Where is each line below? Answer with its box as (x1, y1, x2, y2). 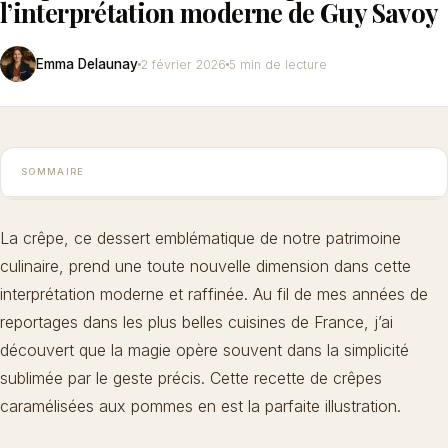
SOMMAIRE (21, 166, 85, 178)
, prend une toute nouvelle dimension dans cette (59, 256, 411, 277)
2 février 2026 (141, 56, 226, 72)
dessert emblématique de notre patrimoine (97, 228, 401, 249)
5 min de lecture (229, 56, 327, 72)
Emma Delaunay (36, 55, 138, 72)
